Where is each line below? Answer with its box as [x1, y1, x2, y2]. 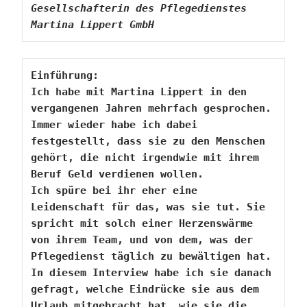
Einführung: [31, 69, 99, 82]
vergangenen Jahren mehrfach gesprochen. [31, 101, 272, 114]
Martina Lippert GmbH [31, 18, 155, 31]
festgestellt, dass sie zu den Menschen [31, 134, 266, 147]
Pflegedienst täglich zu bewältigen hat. [31, 249, 272, 262]
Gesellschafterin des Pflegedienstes [31, 1, 247, 14]
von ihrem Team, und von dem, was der [31, 233, 254, 246]
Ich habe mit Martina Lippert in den [31, 85, 247, 98]
